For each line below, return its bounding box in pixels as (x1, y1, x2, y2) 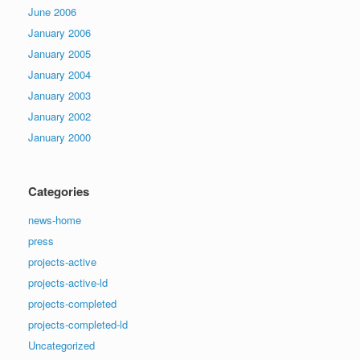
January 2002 (28, 108, 91, 124)
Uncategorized (28, 337, 95, 353)
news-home (28, 212, 81, 227)
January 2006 (28, 25, 91, 40)
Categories (28, 182, 89, 200)
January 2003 (28, 88, 91, 103)
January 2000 (28, 129, 91, 145)
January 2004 (28, 67, 91, 82)
